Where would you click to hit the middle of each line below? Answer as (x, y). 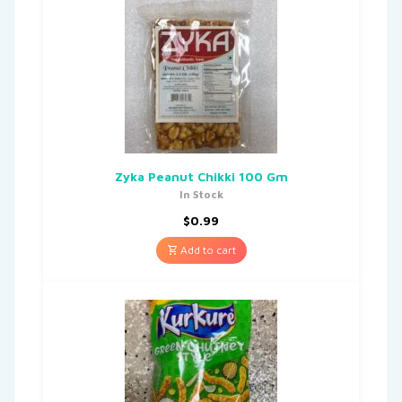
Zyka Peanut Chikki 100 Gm (201, 176)
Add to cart (206, 249)
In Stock (201, 194)
